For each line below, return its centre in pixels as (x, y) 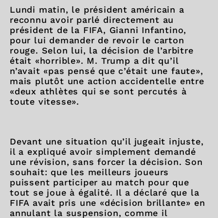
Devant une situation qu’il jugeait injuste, (107, 141)
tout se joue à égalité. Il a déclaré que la (105, 192)
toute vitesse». (46, 101)
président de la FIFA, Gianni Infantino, (98, 30)
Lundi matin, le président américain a (97, 9)
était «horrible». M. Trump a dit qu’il (94, 60)
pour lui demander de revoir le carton (97, 40)
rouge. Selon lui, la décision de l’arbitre (102, 50)
